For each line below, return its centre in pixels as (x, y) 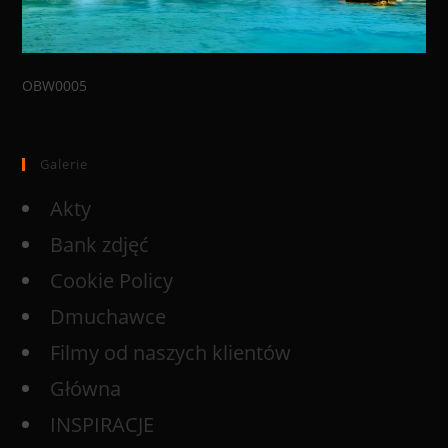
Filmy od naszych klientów (171, 352)
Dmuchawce (108, 316)
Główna (86, 388)
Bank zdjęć (100, 244)
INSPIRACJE (102, 424)
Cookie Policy (112, 280)
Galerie (64, 163)
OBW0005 (55, 85)
